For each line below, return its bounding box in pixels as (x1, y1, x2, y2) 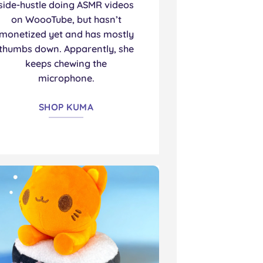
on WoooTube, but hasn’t (11, 13, 122, 25)
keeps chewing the (25, 57, 107, 69)
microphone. (38, 72, 95, 84)
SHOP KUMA (39, 101, 94, 113)
